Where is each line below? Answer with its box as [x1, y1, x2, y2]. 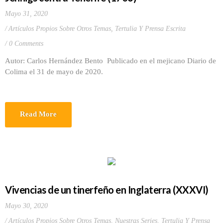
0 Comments [9, 40, 43, 47]
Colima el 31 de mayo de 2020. [5, 68, 109, 76]
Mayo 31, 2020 [5, 10, 48, 17]
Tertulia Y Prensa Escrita [115, 25, 186, 32]
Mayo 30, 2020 [5, 202, 48, 210]
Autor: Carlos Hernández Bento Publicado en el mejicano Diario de [5, 57, 216, 65]
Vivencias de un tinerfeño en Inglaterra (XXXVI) [5, 184, 209, 196]
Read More [20, 110, 57, 118]
